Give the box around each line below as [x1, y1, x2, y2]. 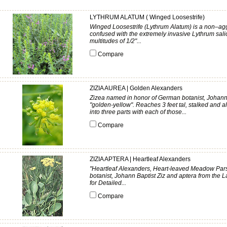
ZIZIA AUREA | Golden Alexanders [90, 85, 182, 92]
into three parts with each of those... [90, 108, 186, 116]
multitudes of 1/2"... [90, 37, 141, 45]
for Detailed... [90, 179, 126, 186]
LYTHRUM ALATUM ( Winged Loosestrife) [90, 14, 205, 21]
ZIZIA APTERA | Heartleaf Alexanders [90, 156, 191, 163]
